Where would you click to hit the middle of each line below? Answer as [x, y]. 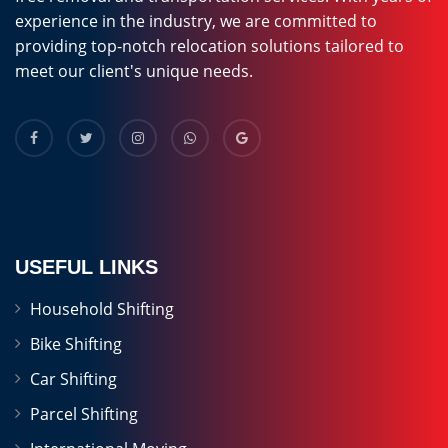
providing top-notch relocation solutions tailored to [209, 46]
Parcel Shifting [84, 414]
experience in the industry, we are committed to [196, 21]
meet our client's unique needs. [134, 71]
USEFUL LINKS [86, 267]
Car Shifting [73, 379]
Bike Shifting [76, 344]
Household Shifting [102, 309]
